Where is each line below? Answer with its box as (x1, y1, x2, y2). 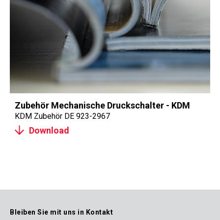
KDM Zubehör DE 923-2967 (15, 111, 110, 121)
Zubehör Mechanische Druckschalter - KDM (15, 100, 190, 110)
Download (29, 125, 69, 136)
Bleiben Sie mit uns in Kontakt (10, 208, 113, 216)
